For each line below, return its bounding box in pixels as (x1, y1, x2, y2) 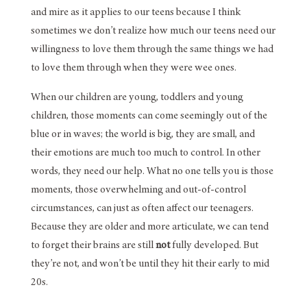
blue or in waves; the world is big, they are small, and (30, 129, 255, 140)
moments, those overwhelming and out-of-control (30, 184, 246, 196)
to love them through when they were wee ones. (30, 62, 236, 74)
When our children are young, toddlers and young (30, 92, 243, 103)
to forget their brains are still (30, 240, 156, 251)
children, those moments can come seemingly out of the (30, 110, 267, 122)
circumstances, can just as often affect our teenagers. (30, 203, 254, 214)
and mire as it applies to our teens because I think (30, 7, 241, 19)
